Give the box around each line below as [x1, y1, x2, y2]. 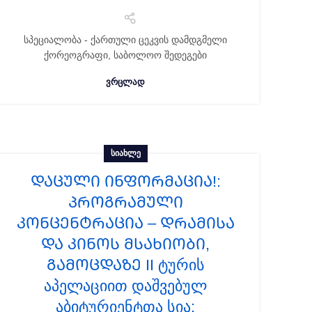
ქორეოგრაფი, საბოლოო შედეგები [44, 49, 207, 61]
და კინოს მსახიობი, [41, 235, 210, 253]
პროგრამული [68, 194, 183, 211]
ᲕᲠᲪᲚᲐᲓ [106, 77, 145, 87]
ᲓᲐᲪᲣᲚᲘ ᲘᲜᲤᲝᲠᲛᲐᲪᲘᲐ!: [30, 173, 221, 190]
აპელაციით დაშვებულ [44, 277, 207, 295]
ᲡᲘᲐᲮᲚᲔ [110, 148, 141, 158]
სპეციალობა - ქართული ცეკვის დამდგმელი [24, 34, 227, 45]
